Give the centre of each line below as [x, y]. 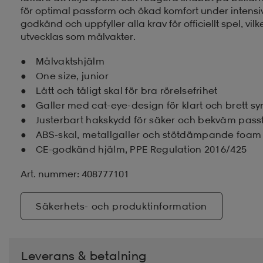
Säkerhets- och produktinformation [122, 206]
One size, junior [72, 75]
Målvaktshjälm [70, 61]
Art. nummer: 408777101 [75, 173]
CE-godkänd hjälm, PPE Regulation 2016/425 [141, 149]
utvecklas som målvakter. [78, 36]
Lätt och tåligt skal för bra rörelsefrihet [127, 90]
